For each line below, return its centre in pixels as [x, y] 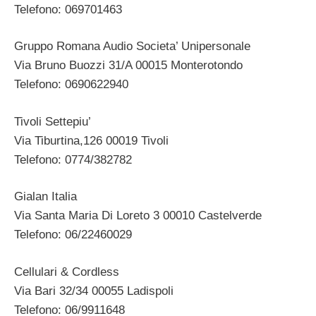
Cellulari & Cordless [67, 272]
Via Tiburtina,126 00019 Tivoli [91, 140]
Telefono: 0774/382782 [73, 159]
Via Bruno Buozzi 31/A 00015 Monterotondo [128, 66]
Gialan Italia [45, 197]
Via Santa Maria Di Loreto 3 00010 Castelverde [138, 216]
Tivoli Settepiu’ [53, 121]
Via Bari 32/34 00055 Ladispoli [94, 291]
